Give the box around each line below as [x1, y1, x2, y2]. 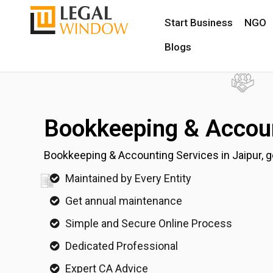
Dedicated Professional [65, 239, 178, 252]
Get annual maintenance [65, 194, 182, 207]
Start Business [164, 16, 233, 29]
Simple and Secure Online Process [65, 217, 232, 230]
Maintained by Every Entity [65, 172, 191, 185]
